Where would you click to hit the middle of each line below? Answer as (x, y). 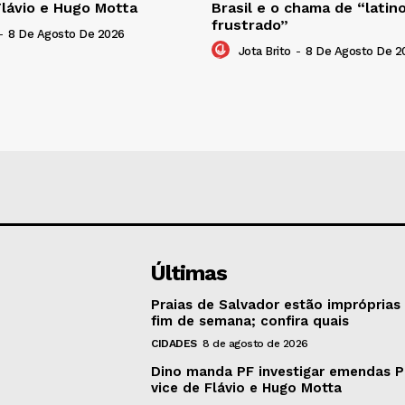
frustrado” (250, 25)
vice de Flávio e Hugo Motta (247, 388)
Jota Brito (264, 52)
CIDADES (174, 344)
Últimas (189, 273)
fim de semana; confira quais (250, 321)
